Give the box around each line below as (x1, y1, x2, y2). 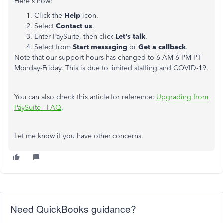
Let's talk (115, 32, 145, 41)
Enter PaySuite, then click (34, 32, 115, 41)
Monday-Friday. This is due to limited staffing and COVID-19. (14, 64, 208, 72)
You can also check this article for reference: (14, 93, 156, 101)
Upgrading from (156, 93, 208, 101)
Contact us (56, 22, 92, 30)
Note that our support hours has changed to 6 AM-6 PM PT (14, 53, 201, 62)
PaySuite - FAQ (14, 103, 61, 111)
